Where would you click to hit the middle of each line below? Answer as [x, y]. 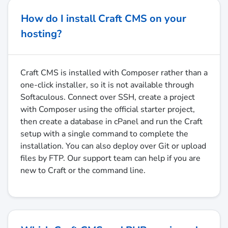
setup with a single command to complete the [104, 134]
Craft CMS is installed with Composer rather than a [114, 73]
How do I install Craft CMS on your [104, 19]
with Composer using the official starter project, [108, 110]
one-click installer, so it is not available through [107, 85]
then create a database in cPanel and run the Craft [111, 122]
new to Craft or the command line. [83, 171]
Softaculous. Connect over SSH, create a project [108, 97]
